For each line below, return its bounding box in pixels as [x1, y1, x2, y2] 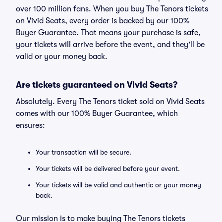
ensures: [16, 121, 45, 130]
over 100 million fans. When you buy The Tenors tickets [16, 4, 208, 13]
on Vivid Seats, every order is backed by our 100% [16, 16, 189, 25]
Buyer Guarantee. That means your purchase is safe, [16, 28, 201, 37]
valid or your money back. [16, 52, 108, 61]
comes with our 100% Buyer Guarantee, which [16, 109, 178, 118]
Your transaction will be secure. [36, 148, 131, 156]
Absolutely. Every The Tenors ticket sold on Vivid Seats [16, 97, 205, 106]
